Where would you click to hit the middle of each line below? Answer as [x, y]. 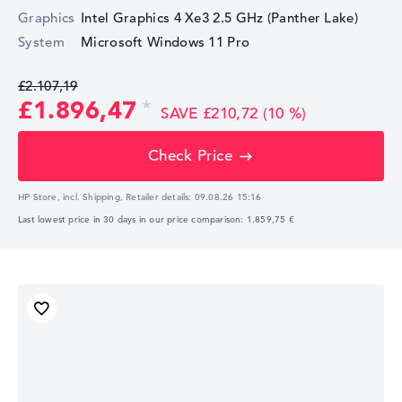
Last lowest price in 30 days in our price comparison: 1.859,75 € [156, 219]
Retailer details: [159, 197]
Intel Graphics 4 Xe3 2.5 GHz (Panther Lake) [219, 17]
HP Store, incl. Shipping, [70, 197]
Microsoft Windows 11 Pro [166, 41]
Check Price [190, 156]
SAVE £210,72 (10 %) [234, 113]
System [41, 41]
